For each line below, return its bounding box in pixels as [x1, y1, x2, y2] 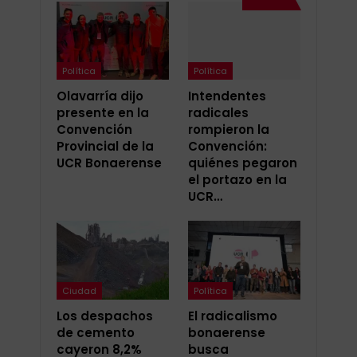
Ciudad [62, 284, 96, 298]
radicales [188, 104, 249, 122]
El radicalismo [188, 308, 277, 325]
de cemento [57, 324, 135, 342]
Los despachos [57, 308, 153, 325]
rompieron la [188, 121, 269, 139]
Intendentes [188, 88, 266, 105]
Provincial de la [57, 138, 154, 155]
